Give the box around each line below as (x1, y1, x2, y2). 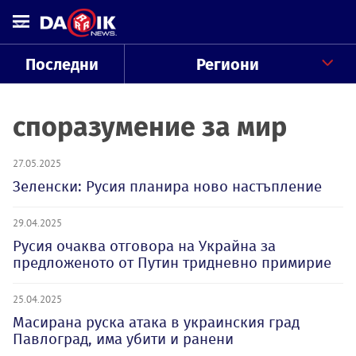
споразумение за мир (13, 110, 287, 143)
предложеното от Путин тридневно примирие (13, 253, 331, 272)
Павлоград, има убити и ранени (13, 330, 234, 348)
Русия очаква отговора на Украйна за (13, 237, 276, 255)
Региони (195, 55, 259, 74)
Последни (25, 55, 99, 74)
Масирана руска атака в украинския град (13, 313, 300, 331)
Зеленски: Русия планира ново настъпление (13, 177, 322, 195)
